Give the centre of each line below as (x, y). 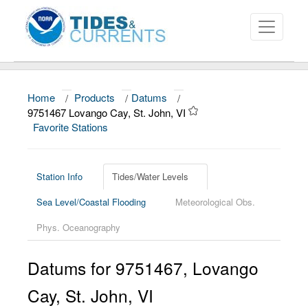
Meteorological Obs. (215, 202)
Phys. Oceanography (78, 227)
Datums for (71, 268)
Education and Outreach (77, 190)
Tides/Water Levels (150, 176)
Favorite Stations (72, 127)
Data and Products (63, 134)
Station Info (59, 176)
